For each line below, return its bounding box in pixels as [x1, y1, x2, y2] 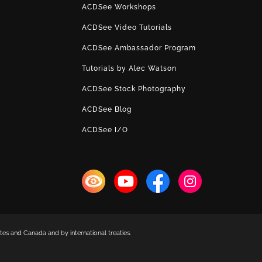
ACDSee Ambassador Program [81, 43, 196, 52]
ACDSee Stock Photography [81, 84, 186, 93]
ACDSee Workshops [81, 2, 156, 11]
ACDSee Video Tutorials [81, 23, 172, 32]
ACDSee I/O [81, 125, 128, 134]
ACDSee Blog [81, 105, 132, 113]
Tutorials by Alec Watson [81, 64, 177, 73]
